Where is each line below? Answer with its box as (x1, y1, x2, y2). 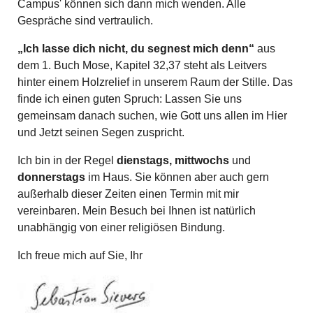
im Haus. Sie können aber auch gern (88, 171, 269, 183)
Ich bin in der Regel (17, 154, 117, 166)
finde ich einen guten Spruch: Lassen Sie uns (17, 93, 242, 105)
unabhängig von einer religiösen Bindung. (17, 221, 225, 233)
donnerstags (17, 171, 88, 183)
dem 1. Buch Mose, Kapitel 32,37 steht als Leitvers (17, 59, 267, 71)
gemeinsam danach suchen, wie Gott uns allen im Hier (17, 110, 287, 122)
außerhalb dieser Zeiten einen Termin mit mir (17, 188, 239, 200)
